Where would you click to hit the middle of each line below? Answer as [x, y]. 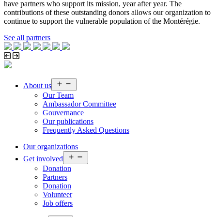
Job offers [58, 203]
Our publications [68, 122]
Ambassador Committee [79, 104]
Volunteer [57, 195]
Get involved [43, 159]
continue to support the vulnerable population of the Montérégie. [102, 21]
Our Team [58, 95]
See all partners [27, 38]
